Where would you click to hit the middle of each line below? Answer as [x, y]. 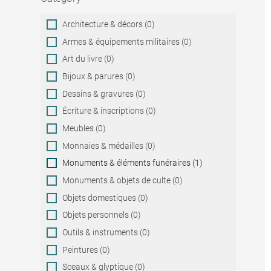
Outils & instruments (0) [106, 232]
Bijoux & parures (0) [99, 77]
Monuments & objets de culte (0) [123, 180]
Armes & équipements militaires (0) [127, 41]
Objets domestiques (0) [106, 198]
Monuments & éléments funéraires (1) [133, 163]
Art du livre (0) [89, 59]
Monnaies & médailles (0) [109, 145]
